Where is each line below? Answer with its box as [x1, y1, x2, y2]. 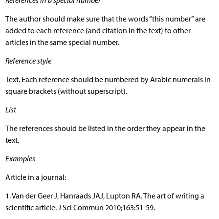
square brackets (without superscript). [5, 86, 127, 96]
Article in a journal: [5, 172, 66, 182]
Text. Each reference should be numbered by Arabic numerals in [5, 74, 211, 84]
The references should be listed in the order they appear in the [5, 123, 205, 133]
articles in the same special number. [5, 37, 119, 47]
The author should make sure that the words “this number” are [5, 14, 205, 23]
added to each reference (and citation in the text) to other [5, 25, 191, 35]
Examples [5, 153, 35, 163]
